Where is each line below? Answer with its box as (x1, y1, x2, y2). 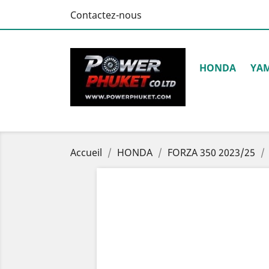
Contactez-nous (70, 8, 142, 22)
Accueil (70, 146, 102, 159)
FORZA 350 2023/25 (168, 146, 255, 159)
